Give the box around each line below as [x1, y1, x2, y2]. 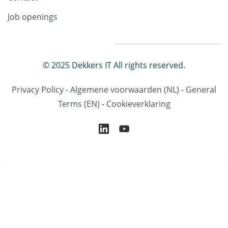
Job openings [8, 11, 58, 23]
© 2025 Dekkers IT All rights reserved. [43, 60, 185, 71]
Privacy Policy [12, 84, 66, 96]
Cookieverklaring [106, 98, 170, 110]
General [186, 84, 216, 96]
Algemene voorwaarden [70, 84, 162, 96]
